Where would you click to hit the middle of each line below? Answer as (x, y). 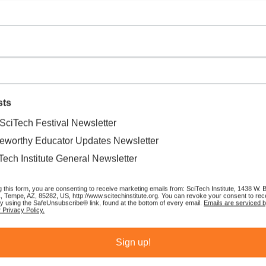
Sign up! (133, 242)
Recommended (221, 218)
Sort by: (173, 218)
